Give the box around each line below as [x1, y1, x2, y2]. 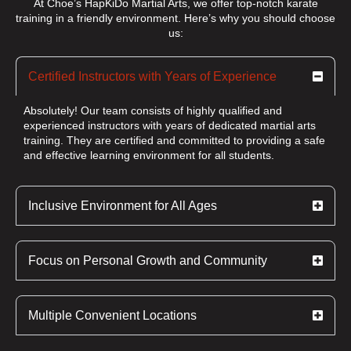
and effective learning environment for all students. [24, 149, 274, 162]
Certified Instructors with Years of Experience [28, 70, 277, 84]
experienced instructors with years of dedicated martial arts [24, 119, 316, 132]
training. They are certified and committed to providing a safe [24, 134, 325, 147]
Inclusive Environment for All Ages [28, 199, 217, 213]
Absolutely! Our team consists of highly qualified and [24, 104, 282, 118]
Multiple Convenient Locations [28, 309, 197, 323]
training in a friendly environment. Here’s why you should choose [16, 12, 335, 25]
